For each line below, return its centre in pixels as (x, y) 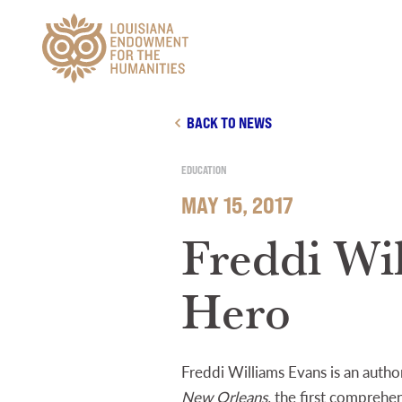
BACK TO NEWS (229, 122)
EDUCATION (204, 170)
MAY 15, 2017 (237, 205)
